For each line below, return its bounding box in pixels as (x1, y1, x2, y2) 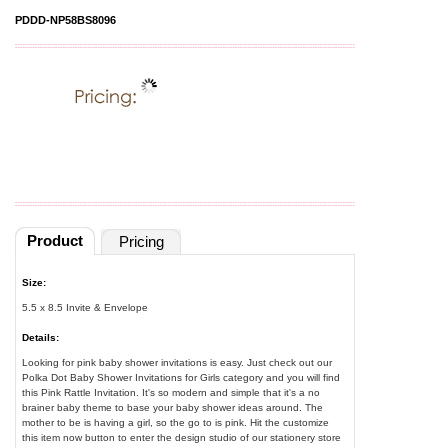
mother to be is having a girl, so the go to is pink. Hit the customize (22, 416, 330, 428)
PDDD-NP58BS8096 (15, 14, 116, 27)
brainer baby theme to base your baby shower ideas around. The (22, 401, 324, 413)
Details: (22, 331, 60, 343)
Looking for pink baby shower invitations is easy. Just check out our (22, 356, 333, 368)
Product (27, 233, 83, 250)
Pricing (118, 233, 164, 250)
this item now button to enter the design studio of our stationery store (22, 431, 342, 443)
